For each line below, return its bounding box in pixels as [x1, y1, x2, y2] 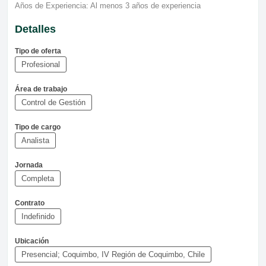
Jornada [15, 160, 43, 169]
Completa [21, 173, 54, 183]
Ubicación [15, 236, 49, 245]
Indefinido [21, 211, 55, 221]
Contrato [15, 198, 45, 207]
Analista [21, 135, 49, 145]
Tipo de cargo [15, 122, 61, 131]
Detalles [15, 23, 56, 35]
